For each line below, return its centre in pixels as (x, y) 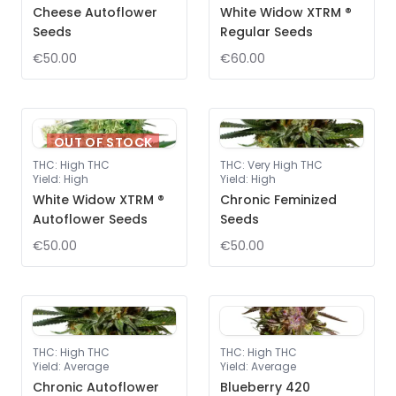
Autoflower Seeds (90, 219)
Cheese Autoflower (95, 12)
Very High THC (285, 165)
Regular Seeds (267, 32)
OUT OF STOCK (103, 142)
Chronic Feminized (278, 200)
